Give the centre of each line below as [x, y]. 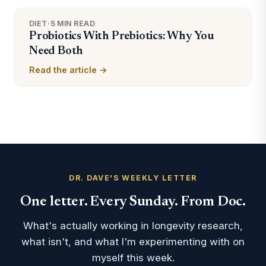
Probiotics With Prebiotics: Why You [122, 36]
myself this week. [133, 258]
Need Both [56, 51]
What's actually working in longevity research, [133, 226]
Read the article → [68, 70]
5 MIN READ [73, 23]
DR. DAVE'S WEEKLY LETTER [133, 178]
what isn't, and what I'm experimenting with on [133, 242]
